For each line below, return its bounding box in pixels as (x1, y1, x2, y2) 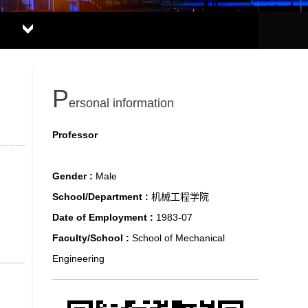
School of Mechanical (132, 232, 225, 243)
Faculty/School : (52, 232, 132, 243)
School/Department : (52, 191, 151, 202)
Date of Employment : (52, 212, 156, 223)
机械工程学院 (151, 191, 209, 202)
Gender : (52, 170, 96, 181)
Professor (52, 129, 98, 140)
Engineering (52, 253, 104, 264)
